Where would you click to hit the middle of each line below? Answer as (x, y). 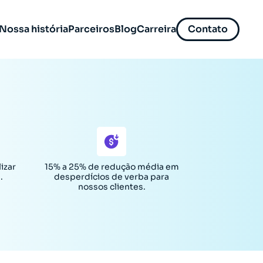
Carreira (156, 29)
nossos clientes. (112, 187)
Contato (208, 29)
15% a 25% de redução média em (112, 167)
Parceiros (91, 29)
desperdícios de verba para (112, 177)
